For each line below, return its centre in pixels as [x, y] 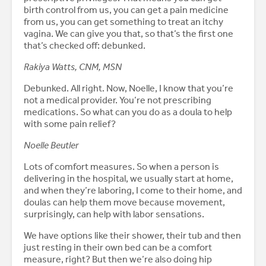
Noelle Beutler [51, 145]
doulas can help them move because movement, [124, 202]
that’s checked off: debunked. [85, 46]
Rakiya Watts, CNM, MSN [74, 67]
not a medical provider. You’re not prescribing [118, 100]
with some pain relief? [70, 124]
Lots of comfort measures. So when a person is [121, 167]
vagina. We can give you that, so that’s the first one [129, 34]
